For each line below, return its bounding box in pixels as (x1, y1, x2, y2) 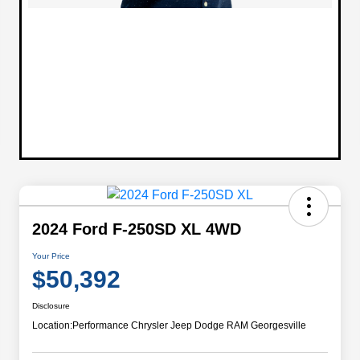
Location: (32, 319, 72, 331)
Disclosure (32, 301, 70, 310)
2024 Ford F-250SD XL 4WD (32, 219, 241, 238)
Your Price (32, 251, 70, 260)
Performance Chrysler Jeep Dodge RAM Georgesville (72, 319, 306, 331)
